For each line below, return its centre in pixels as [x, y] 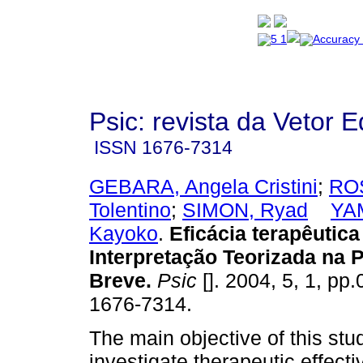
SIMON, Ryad [245, 209]
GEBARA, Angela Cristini [203, 186]
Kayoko [124, 233]
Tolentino [130, 209]
